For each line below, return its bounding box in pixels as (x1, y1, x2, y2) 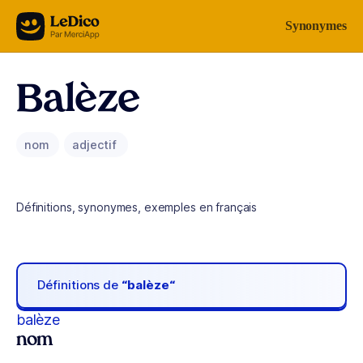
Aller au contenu (19, 15, 104, 29)
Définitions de (37, 277, 122, 293)
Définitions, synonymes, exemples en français (16, 200, 258, 214)
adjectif (72, 138, 120, 152)
